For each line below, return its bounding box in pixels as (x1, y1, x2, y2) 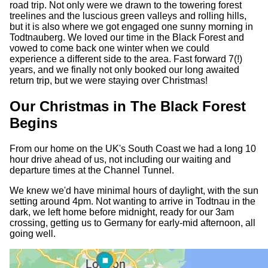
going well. (10, 228, 56, 239)
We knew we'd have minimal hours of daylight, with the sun (10, 185, 258, 196)
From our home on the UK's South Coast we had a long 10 (10, 143, 256, 154)
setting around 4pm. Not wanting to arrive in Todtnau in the (10, 196, 255, 206)
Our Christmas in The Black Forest (10, 98, 246, 114)
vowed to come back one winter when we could (10, 43, 209, 54)
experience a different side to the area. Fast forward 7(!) (10, 54, 242, 65)
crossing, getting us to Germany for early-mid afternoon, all (10, 217, 255, 228)
